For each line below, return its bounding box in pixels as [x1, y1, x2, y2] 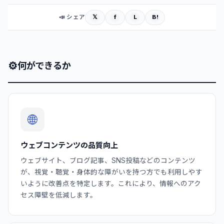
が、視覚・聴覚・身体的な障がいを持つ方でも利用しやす [20, 167, 202, 176]
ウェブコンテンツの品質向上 [20, 140, 118, 150]
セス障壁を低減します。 [20, 190, 97, 199]
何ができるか [17, 59, 71, 71]
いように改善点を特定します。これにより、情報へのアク [20, 179, 201, 187]
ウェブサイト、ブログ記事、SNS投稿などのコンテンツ [20, 156, 195, 164]
